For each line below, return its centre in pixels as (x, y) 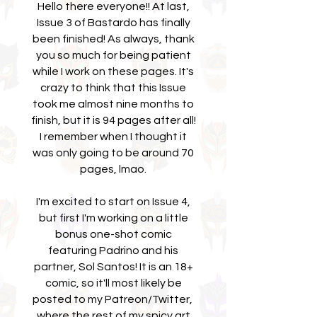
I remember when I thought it (113, 137)
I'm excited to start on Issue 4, (113, 202)
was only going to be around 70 (113, 153)
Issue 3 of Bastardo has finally (113, 23)
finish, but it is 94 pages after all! (113, 120)
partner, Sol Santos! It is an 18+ (113, 267)
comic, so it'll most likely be (113, 283)
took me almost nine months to (113, 104)
